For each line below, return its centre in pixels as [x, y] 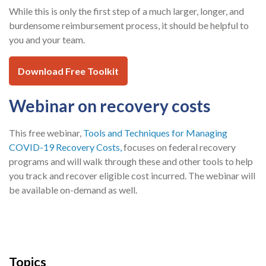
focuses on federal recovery [179, 147]
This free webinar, [46, 133]
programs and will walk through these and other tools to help [131, 161]
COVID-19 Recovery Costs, [65, 147]
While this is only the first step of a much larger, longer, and [126, 11]
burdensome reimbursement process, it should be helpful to [129, 26]
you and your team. [47, 40]
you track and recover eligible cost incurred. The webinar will [132, 176]
